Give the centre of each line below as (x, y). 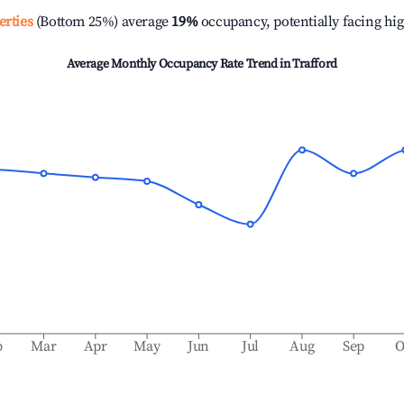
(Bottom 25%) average (101, 22)
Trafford (315, 64)
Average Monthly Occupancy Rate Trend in (180, 64)
